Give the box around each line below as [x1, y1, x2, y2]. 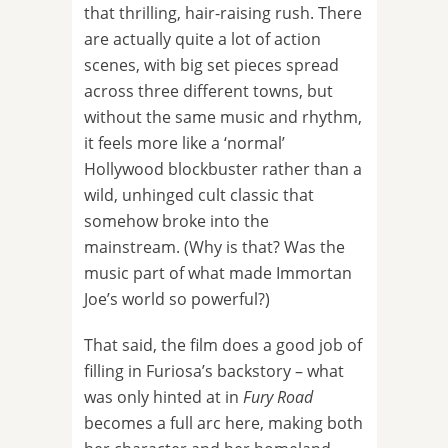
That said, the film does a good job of [84, 334, 362, 357]
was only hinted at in [84, 386, 243, 409]
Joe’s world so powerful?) [84, 288, 270, 311]
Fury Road [243, 386, 313, 409]
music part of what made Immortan [84, 262, 352, 285]
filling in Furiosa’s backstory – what [84, 360, 344, 383]
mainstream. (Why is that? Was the [84, 236, 345, 259]
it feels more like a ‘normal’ [84, 132, 285, 155]
